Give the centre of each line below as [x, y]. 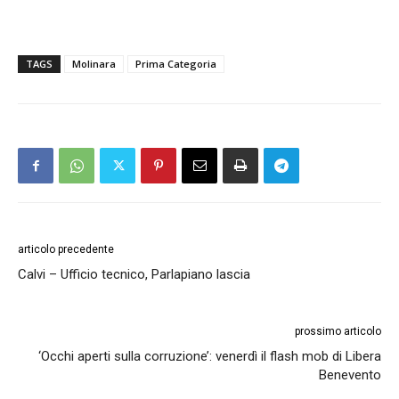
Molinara [94, 63]
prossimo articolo [338, 331]
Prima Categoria [176, 63]
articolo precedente [66, 249]
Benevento [350, 375]
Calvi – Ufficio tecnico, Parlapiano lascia [134, 274]
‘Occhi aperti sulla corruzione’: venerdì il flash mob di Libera [210, 356]
